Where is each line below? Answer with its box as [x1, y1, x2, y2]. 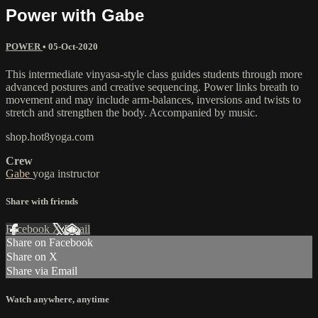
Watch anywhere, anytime [6, 294, 109, 305]
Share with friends [6, 196, 78, 207]
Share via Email [6, 265, 77, 278]
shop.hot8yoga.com [6, 130, 94, 143]
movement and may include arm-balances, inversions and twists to [6, 93, 301, 106]
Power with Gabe [6, 5, 144, 25]
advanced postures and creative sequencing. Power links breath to [6, 80, 299, 93]
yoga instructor [33, 167, 99, 180]
